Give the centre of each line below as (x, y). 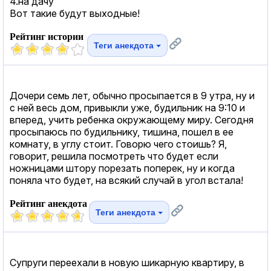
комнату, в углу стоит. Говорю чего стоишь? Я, (118, 144)
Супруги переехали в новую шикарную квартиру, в (127, 262)
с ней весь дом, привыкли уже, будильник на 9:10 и (127, 107)
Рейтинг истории (47, 36)
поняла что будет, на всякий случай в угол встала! (126, 180)
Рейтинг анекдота (48, 203)
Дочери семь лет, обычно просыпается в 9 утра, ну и (132, 95)
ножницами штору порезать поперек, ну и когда (122, 168)
